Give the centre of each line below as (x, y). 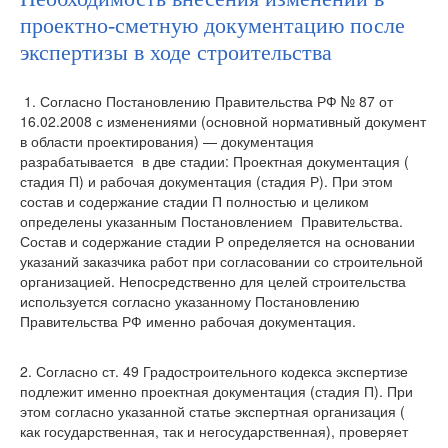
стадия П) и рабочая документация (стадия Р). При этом (206, 181)
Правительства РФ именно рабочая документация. (188, 321)
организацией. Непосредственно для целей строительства (213, 281)
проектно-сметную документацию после (212, 25)
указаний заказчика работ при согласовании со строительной (221, 261)
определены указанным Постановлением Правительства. (213, 221)
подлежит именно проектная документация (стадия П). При (216, 391)
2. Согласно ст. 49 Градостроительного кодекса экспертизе (214, 371)
